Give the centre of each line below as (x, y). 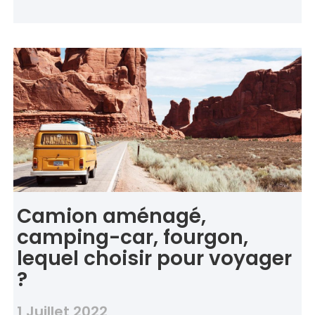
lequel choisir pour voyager (154, 259)
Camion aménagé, (111, 217)
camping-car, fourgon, (132, 238)
